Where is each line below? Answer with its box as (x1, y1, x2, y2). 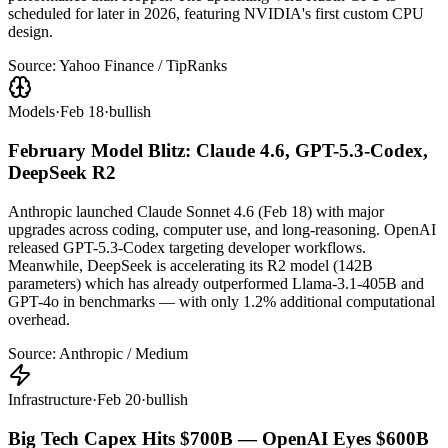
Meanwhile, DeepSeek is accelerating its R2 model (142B (8, 256, 373, 274)
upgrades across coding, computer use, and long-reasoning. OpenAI (8, 220, 436, 238)
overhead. (8, 310, 70, 328)
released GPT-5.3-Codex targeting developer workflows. (8, 238, 366, 256)
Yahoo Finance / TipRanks (59, 57, 227, 75)
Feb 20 (97, 390, 141, 408)
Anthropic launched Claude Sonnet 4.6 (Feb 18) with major (8, 202, 384, 220)
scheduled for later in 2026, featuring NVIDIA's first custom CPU (8, 5, 424, 23)
